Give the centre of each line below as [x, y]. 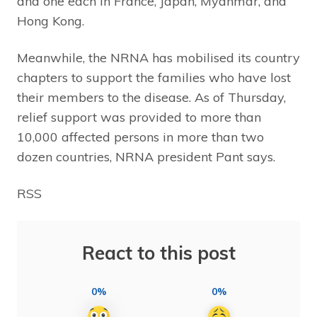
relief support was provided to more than [139, 117]
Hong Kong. [51, 21]
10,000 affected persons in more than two [140, 137]
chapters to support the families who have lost [154, 77]
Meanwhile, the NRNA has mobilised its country [158, 57]
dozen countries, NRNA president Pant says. [146, 156]
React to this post [158, 253]
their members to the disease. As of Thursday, [151, 97]
